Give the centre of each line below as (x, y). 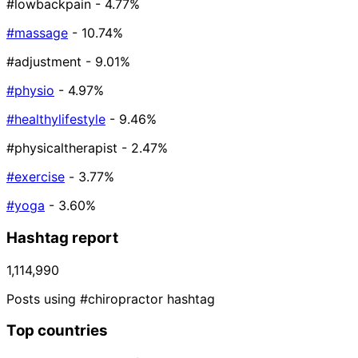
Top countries (57, 331)
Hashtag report (62, 237)
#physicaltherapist (62, 148)
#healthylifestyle (56, 119)
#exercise (36, 177)
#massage (37, 33)
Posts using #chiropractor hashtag (111, 298)
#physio (30, 91)
